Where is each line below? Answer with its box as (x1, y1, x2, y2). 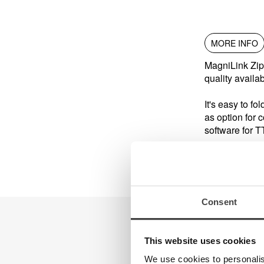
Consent (202, 197, 237, 207)
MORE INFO (211, 37, 258, 49)
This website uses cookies (144, 235, 256, 246)
